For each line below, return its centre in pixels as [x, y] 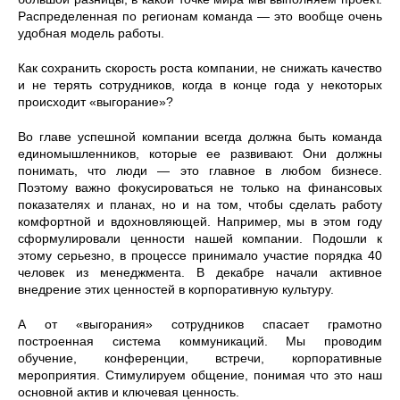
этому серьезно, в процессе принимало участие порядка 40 [200, 255]
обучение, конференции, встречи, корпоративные [200, 358]
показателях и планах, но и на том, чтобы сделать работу [200, 204]
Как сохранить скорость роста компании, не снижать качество [200, 68]
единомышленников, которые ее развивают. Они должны [200, 154]
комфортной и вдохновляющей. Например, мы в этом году [200, 221]
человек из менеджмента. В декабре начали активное [200, 272]
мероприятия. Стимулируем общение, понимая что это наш [200, 375]
